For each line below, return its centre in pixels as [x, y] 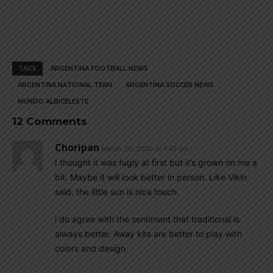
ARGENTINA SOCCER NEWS [170, 85]
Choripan [77, 147]
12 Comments [50, 121]
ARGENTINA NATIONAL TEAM [65, 85]
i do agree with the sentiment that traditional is [147, 219]
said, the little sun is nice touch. [117, 192]
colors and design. [91, 248]
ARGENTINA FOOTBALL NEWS [99, 69]
